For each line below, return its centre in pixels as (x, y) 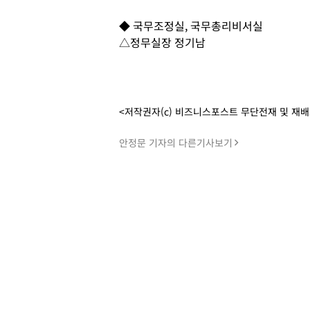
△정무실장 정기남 (162, 42)
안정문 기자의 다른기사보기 (176, 143)
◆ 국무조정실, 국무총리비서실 (191, 26)
